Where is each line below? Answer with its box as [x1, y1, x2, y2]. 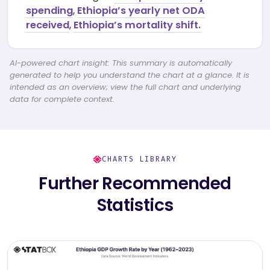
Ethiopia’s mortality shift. [74, 18, 201, 32]
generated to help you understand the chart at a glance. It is [10, 69, 250, 81]
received [26, 18, 69, 32]
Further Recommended [39, 172, 231, 195]
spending [26, 4, 73, 17]
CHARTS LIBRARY [102, 154, 177, 164]
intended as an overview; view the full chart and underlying [10, 81, 241, 93]
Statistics [96, 193, 174, 217]
